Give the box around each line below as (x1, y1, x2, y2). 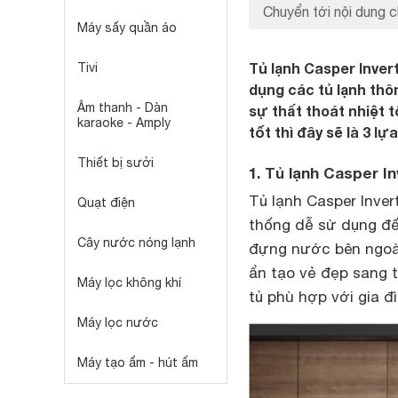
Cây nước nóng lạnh (77, 235, 195, 250)
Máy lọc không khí (77, 275, 181, 290)
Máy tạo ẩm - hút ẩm (77, 355, 198, 370)
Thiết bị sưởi (77, 155, 154, 170)
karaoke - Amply (77, 115, 171, 130)
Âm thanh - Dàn (77, 100, 168, 115)
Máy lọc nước (77, 315, 158, 330)
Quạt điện (77, 195, 135, 210)
